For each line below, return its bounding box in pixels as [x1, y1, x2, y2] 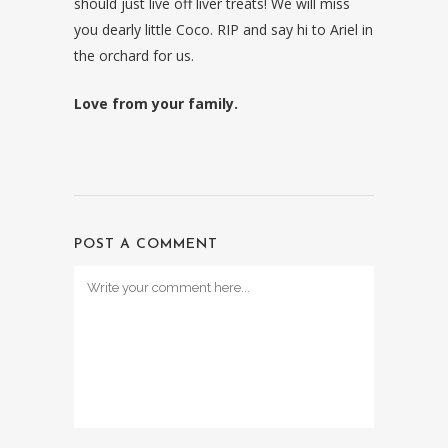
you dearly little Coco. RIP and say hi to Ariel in [74, 19, 373, 39]
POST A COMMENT [74, 236, 218, 252]
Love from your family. [74, 93, 238, 113]
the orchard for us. [74, 45, 194, 65]
